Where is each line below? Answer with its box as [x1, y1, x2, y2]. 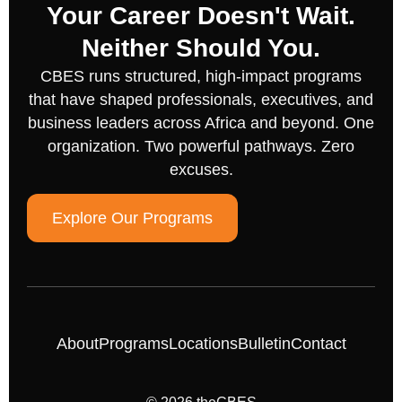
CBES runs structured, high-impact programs [40, 67, 362, 85]
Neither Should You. [82, 34, 320, 62]
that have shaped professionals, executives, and [29, 91, 373, 109]
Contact [290, 334, 346, 353]
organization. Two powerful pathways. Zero [48, 137, 354, 155]
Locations [168, 334, 238, 353]
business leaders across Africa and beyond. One [28, 114, 374, 132]
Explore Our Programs [52, 209, 213, 228]
